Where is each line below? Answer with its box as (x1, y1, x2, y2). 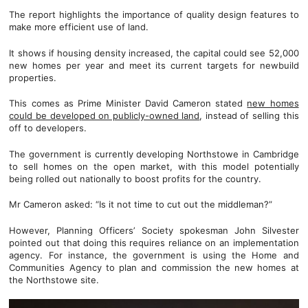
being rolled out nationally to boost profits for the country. (9, 173, 262, 184)
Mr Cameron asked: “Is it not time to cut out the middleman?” (9, 199, 273, 210)
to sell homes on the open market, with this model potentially (9, 160, 299, 172)
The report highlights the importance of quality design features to (9, 9, 299, 20)
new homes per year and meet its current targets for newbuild (9, 59, 299, 71)
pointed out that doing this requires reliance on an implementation (9, 236, 299, 248)
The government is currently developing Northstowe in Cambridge (9, 148, 299, 159)
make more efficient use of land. (9, 21, 149, 32)
